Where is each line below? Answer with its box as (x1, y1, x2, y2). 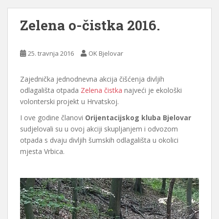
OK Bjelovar (88, 48, 123, 58)
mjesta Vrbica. (20, 146, 65, 156)
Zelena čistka (81, 85, 122, 95)
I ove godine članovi (20, 112, 85, 122)
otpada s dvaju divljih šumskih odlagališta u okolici (20, 135, 178, 145)
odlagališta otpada (20, 85, 81, 95)
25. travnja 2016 (28, 48, 74, 58)
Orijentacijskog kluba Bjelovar (85, 112, 191, 122)
